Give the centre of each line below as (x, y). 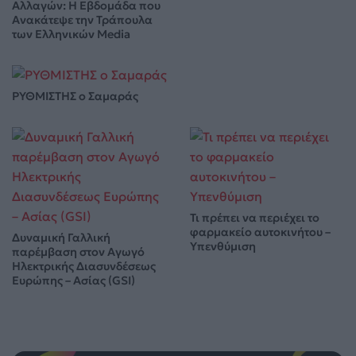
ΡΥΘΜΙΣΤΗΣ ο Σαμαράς (75, 96)
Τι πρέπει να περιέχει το (255, 217)
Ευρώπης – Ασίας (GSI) (74, 280)
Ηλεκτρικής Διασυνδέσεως (84, 266)
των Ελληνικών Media (71, 34)
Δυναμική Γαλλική (61, 237)
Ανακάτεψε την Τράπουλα (82, 19)
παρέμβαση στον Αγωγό (78, 252)
